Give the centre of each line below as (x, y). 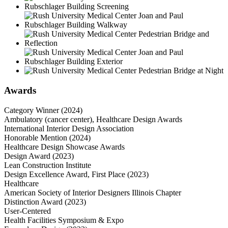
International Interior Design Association (69, 128)
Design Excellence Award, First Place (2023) (76, 174)
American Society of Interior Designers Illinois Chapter (93, 192)
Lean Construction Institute (48, 165)
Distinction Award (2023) (45, 202)
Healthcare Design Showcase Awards (64, 147)
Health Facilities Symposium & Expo (64, 220)
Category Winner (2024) (43, 110)
